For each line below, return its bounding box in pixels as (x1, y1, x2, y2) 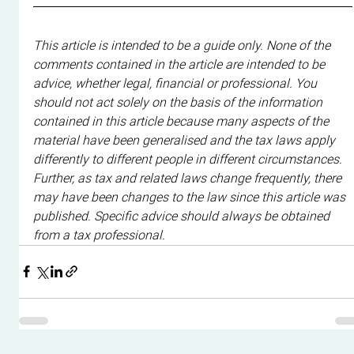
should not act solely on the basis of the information (33, 94, 326, 110)
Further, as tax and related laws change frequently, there (33, 170, 345, 186)
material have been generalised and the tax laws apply (33, 132, 339, 148)
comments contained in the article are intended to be (33, 56, 329, 72)
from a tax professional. (33, 227, 166, 243)
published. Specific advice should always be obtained (33, 208, 333, 224)
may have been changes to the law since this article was (33, 189, 349, 205)
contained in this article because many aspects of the (33, 113, 333, 129)
